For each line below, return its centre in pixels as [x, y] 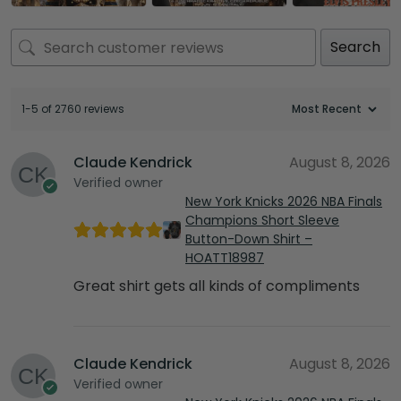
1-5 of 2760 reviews [73, 109]
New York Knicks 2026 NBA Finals [284, 202]
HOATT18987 [225, 258]
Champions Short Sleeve [262, 221]
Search [355, 47]
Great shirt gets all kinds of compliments [217, 286]
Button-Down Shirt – [249, 239]
